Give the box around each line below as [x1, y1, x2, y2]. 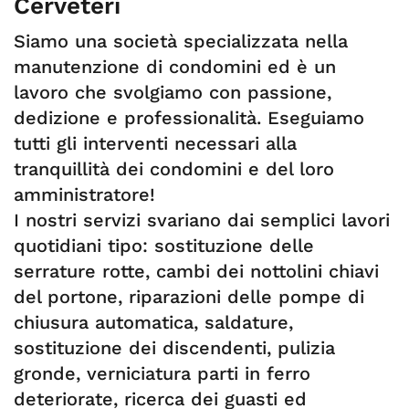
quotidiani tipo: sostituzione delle [14, 235, 314, 257]
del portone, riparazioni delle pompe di [14, 286, 364, 308]
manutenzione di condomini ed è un [14, 56, 336, 78]
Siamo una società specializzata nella [14, 30, 348, 52]
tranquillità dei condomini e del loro [14, 158, 334, 180]
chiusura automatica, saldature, [14, 311, 293, 333]
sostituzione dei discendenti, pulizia [14, 337, 335, 359]
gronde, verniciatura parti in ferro [14, 362, 310, 384]
